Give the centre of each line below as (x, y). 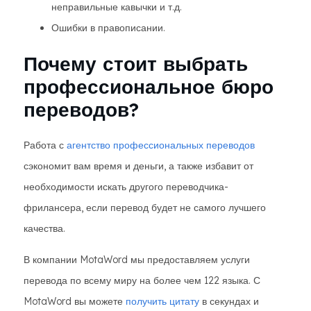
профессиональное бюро (149, 86)
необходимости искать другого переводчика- (126, 187)
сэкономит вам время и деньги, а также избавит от (138, 166)
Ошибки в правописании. (108, 28)
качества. (44, 228)
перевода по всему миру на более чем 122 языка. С (142, 280)
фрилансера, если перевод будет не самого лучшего (145, 208)
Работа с (44, 145)
